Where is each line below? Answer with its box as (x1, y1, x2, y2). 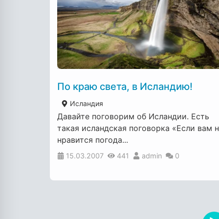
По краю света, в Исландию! (57, 81, 193, 93)
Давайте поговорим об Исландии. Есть (57, 111, 209, 122)
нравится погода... (57, 135, 128, 145)
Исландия (68, 99, 103, 108)
